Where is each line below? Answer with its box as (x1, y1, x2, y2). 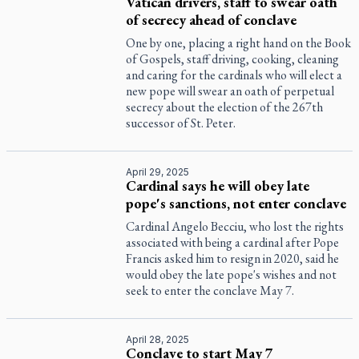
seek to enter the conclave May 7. (126, 282, 295, 299)
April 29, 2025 (126, 166, 190, 178)
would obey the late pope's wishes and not (126, 266, 337, 283)
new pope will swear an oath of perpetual (126, 83, 335, 99)
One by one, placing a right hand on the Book (126, 34, 352, 51)
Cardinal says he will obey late (126, 176, 310, 195)
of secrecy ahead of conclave (126, 10, 297, 29)
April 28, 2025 (126, 333, 190, 345)
